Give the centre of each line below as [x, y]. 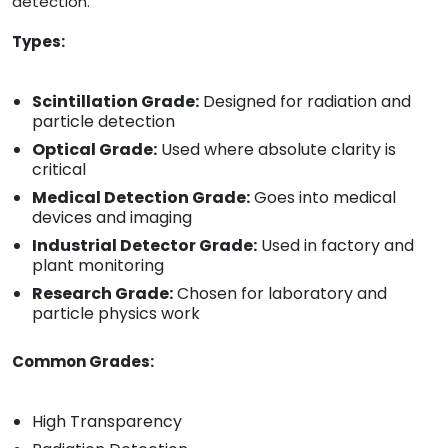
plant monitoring [98, 266]
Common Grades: [83, 362]
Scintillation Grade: [115, 102]
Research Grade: [102, 294]
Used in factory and [335, 246]
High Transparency [107, 422]
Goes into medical [323, 198]
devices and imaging [112, 218]
